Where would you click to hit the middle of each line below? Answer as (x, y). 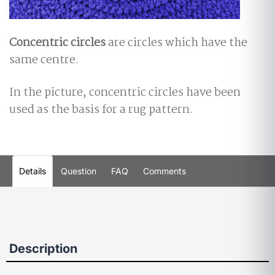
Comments (165, 171)
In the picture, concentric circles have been (125, 93)
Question (79, 171)
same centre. (44, 60)
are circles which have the (176, 43)
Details (33, 171)
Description (43, 249)
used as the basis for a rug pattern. (101, 110)
